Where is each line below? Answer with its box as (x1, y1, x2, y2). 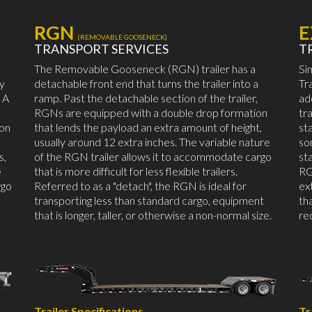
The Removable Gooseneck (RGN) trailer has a (34, 62, 256, 76)
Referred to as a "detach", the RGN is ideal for (34, 179, 247, 193)
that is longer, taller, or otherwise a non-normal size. (34, 208, 272, 222)
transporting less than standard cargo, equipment (34, 194, 264, 208)
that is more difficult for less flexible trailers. (34, 164, 237, 178)
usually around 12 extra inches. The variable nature (34, 135, 270, 149)
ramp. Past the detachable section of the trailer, (34, 91, 258, 105)
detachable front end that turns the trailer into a (34, 77, 258, 91)
